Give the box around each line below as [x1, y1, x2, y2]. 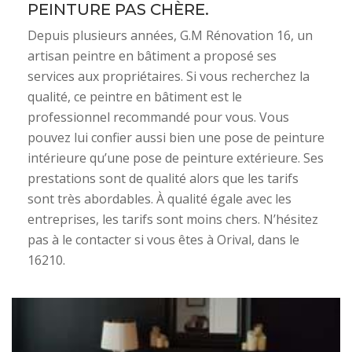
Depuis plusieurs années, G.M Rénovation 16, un [27, 27, 313, 44]
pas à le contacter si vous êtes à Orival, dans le [27, 231, 299, 248]
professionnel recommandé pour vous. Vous [27, 108, 289, 126]
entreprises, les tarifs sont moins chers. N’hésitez [27, 211, 318, 228]
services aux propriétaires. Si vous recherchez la [27, 68, 310, 85]
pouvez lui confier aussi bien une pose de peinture [27, 129, 324, 146]
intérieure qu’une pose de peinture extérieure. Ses [27, 149, 324, 167]
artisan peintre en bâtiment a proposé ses [27, 47, 277, 64]
